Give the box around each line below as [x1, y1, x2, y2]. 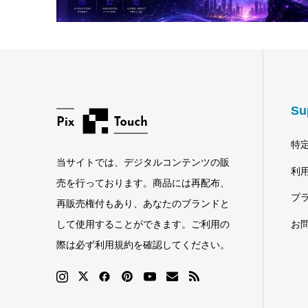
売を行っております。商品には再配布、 [56, 177, 230, 189]
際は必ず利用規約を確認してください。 [56, 239, 230, 251]
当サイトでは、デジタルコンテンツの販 [56, 157, 230, 168]
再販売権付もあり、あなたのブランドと [56, 198, 230, 210]
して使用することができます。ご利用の [56, 219, 230, 230]
